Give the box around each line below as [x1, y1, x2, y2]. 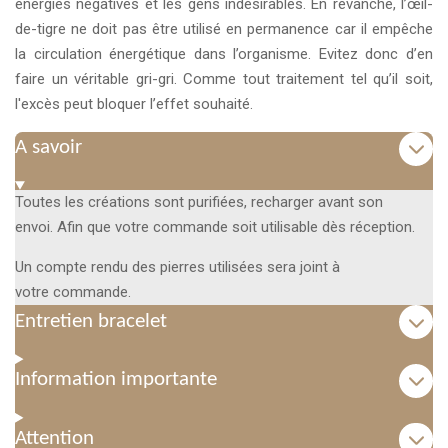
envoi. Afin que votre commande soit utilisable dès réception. [15, 218, 415, 237]
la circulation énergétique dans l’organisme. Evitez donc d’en [15, 44, 433, 63]
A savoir [15, 138, 82, 159]
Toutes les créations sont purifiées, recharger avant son [15, 193, 383, 212]
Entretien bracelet [15, 311, 167, 332]
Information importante [15, 370, 217, 391]
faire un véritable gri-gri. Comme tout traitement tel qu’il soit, [15, 69, 433, 88]
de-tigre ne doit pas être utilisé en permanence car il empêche [15, 19, 433, 38]
